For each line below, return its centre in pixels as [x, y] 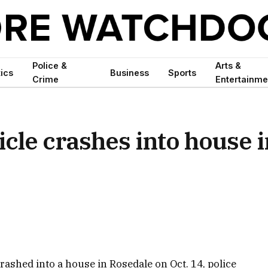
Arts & [229, 66]
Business [130, 72]
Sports [182, 72]
